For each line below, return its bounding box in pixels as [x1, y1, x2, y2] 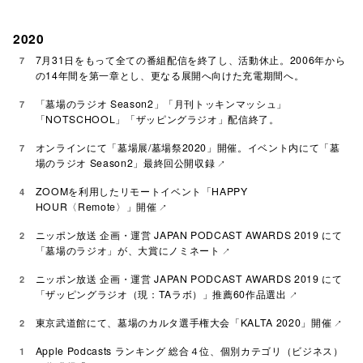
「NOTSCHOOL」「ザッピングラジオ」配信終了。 [35, 111, 280, 126]
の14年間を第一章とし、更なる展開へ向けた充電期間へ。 [35, 67, 305, 83]
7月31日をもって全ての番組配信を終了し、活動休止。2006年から [35, 52, 346, 67]
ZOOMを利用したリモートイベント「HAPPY [35, 183, 248, 199]
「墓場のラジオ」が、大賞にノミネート [35, 242, 220, 258]
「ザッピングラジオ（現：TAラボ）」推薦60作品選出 [35, 286, 287, 301]
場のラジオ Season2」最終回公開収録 [35, 155, 216, 170]
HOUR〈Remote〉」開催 [35, 199, 157, 214]
